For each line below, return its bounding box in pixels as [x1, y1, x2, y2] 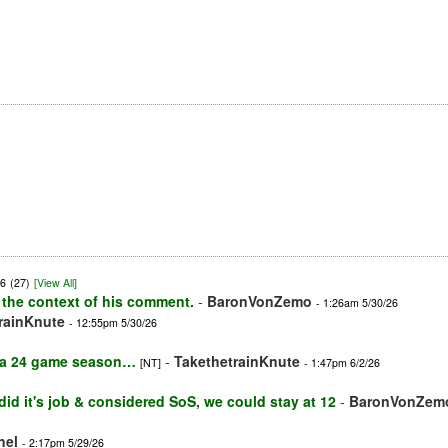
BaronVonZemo [207, 291, 312, 312]
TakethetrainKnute [174, 351, 300, 372]
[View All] [34, 275, 77, 291]
